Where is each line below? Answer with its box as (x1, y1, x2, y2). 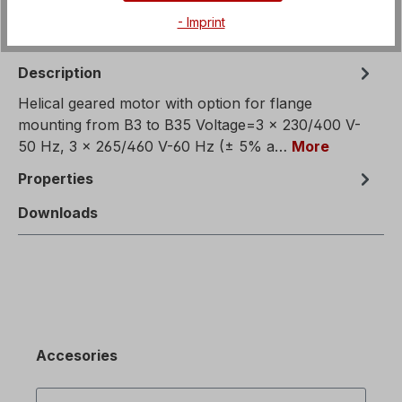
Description (18, 64, 101, 83)
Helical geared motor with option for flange (18, 94, 312, 113)
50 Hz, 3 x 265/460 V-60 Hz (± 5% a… (18, 137, 292, 156)
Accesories (36, 346, 118, 365)
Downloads (18, 204, 98, 223)
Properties (18, 170, 93, 188)
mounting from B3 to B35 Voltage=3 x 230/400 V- (18, 116, 361, 135)
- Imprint (177, 13, 225, 30)
